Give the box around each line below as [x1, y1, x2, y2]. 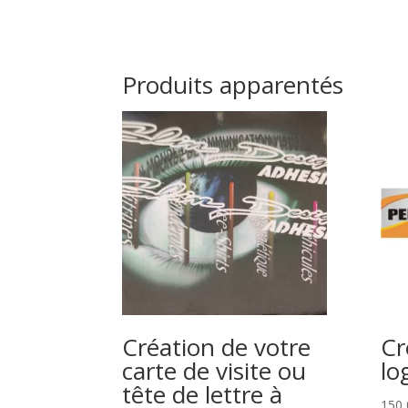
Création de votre [122, 331, 311, 364]
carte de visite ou [122, 354, 307, 388]
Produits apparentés [122, 67, 344, 101]
